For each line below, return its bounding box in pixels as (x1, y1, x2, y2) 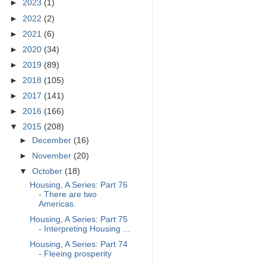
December (32, 136, 74, 145)
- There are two (38, 190, 97, 199)
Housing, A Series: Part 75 (29, 215, 128, 224)
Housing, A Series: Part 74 (29, 240, 128, 249)
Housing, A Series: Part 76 (29, 180, 128, 190)
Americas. (38, 199, 76, 209)
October (32, 167, 65, 176)
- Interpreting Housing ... (38, 224, 130, 234)
